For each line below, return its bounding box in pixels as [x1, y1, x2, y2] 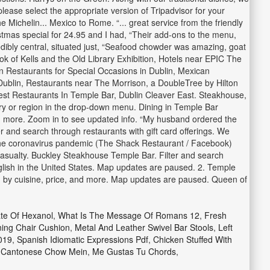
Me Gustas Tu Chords [92, 245, 176, 257]
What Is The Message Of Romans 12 [57, 209, 199, 221]
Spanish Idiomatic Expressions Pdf [16, 233, 148, 245]
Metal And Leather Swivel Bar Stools [74, 221, 213, 233]
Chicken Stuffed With [152, 233, 232, 245]
